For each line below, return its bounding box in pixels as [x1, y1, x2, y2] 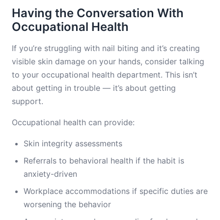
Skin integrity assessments [24, 138, 122, 148]
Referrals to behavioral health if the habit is [24, 156, 184, 165]
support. [12, 96, 43, 106]
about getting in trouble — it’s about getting [12, 83, 176, 93]
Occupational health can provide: [12, 117, 135, 127]
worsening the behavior [24, 199, 111, 209]
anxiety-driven [24, 169, 77, 179]
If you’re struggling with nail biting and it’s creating [12, 43, 200, 53]
